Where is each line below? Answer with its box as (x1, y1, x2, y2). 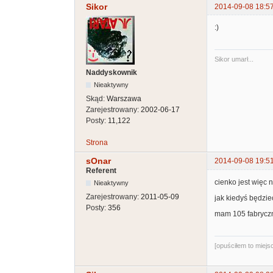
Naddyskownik (86, 68, 137, 77)
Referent (86, 166, 116, 175)
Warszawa (107, 94, 141, 104)
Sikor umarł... (214, 55, 253, 63)
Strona (86, 138, 108, 147)
